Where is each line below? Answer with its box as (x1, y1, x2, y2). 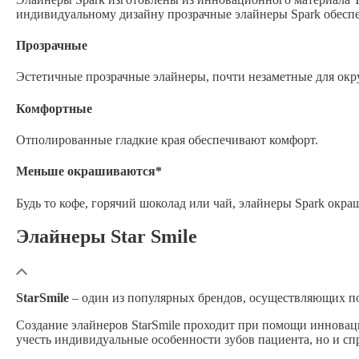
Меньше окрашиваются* (16, 164, 162, 179)
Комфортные (16, 101, 92, 115)
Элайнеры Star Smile (16, 226, 197, 248)
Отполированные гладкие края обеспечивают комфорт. (16, 133, 318, 147)
